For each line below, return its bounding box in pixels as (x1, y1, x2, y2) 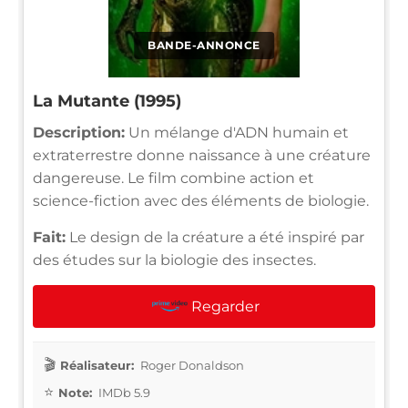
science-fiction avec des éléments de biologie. (33, 191, 369, 209)
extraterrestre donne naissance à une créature (33, 146, 371, 164)
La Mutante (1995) (33, 90, 181, 111)
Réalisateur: (60, 357, 134, 372)
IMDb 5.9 (96, 384, 150, 400)
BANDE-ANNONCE (148, 37, 260, 52)
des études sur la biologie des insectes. (33, 250, 316, 269)
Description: (33, 123, 125, 141)
